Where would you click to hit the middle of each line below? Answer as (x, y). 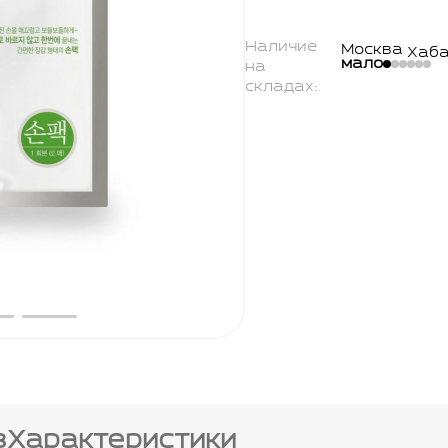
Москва (372, 50)
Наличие (281, 47)
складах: (281, 87)
